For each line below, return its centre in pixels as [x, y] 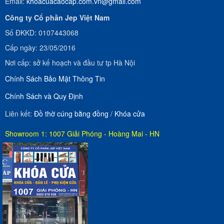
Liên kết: [19, 114]
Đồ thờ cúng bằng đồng [71, 114]
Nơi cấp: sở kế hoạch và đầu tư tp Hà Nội [70, 63]
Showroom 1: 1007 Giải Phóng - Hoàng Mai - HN [82, 134]
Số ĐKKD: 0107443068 [42, 33]
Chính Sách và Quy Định [44, 96]
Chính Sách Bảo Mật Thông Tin [55, 79]
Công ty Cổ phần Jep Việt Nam [57, 18]
